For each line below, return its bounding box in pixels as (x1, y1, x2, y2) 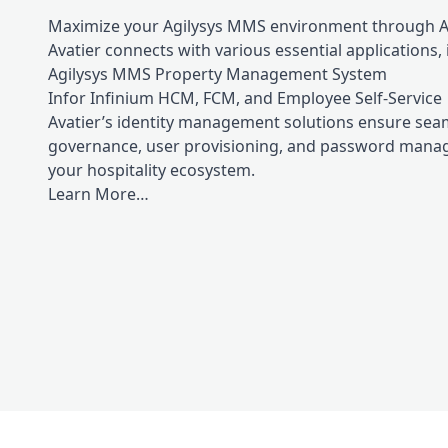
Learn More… (48, 182, 149, 205)
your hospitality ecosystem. (48, 158, 255, 181)
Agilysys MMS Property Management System (48, 62, 387, 85)
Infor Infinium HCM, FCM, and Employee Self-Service (48, 86, 442, 109)
